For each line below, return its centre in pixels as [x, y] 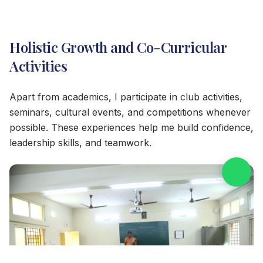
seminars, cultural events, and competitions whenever [130, 112]
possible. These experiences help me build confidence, [131, 127]
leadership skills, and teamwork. [80, 142]
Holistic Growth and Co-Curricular [118, 47]
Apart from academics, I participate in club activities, [126, 97]
